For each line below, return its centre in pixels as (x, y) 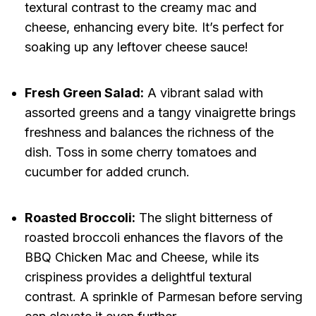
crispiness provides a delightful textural (138, 277)
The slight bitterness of (204, 218)
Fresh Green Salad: (84, 93)
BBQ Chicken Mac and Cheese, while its (141, 257)
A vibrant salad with (203, 93)
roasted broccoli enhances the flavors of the (153, 238)
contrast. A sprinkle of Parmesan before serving (163, 297)
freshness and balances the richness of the (149, 133)
